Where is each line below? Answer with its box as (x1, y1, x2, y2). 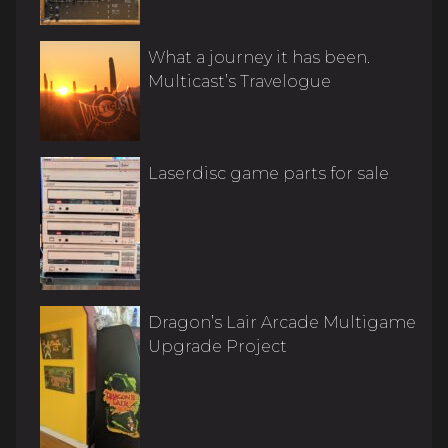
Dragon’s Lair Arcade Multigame (148, 312, 416, 332)
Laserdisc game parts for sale (148, 163, 389, 183)
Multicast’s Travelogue (148, 71, 331, 91)
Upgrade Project (148, 336, 287, 356)
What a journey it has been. (148, 47, 370, 67)
